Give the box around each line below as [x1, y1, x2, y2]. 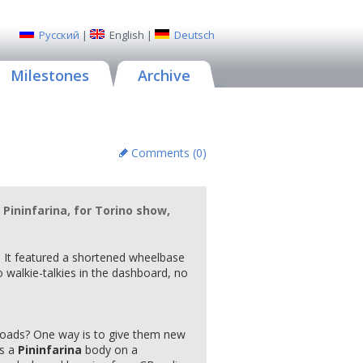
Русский [39, 28, 79, 42]
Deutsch [174, 28, 215, 42]
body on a [82, 342, 138, 357]
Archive [138, 66, 190, 85]
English [109, 28, 144, 42]
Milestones [11, 66, 89, 85]
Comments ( [131, 145, 196, 160]
